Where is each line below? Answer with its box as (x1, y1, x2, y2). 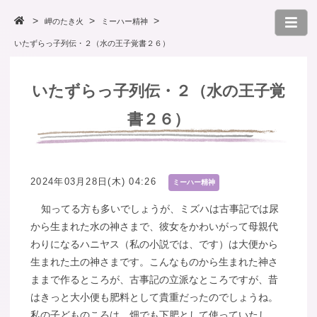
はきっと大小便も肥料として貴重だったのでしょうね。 (30, 292, 279, 304)
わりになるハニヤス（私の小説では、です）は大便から (30, 238, 279, 250)
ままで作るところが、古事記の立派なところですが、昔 (30, 274, 279, 286)
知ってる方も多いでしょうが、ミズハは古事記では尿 (40, 203, 279, 215)
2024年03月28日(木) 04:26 (30, 176, 156, 188)
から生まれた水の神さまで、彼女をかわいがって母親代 (30, 221, 279, 233)
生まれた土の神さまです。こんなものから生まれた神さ (30, 256, 279, 268)
